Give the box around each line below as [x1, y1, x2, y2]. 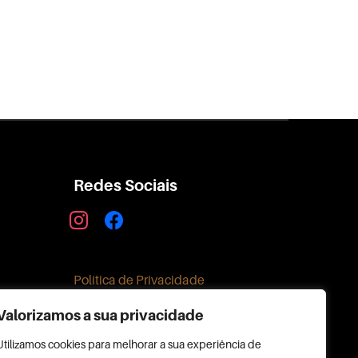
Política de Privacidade [73, 272, 205, 288]
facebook [99, 209, 153, 225]
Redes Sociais [73, 176, 177, 195]
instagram [64, 209, 122, 225]
